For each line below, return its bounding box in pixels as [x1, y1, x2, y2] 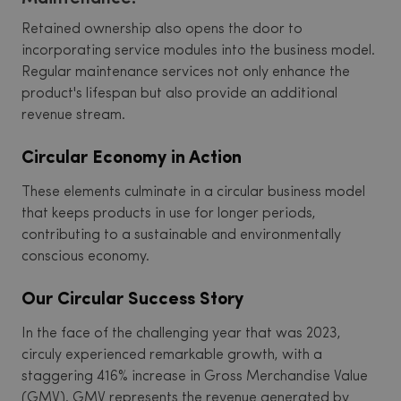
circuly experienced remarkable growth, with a [21, 348, 322, 363]
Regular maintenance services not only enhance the [21, 65, 350, 80]
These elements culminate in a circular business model [21, 185, 365, 200]
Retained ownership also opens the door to [21, 22, 303, 37]
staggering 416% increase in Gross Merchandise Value [21, 370, 368, 384]
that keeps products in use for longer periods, [21, 207, 316, 221]
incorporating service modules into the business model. [21, 44, 375, 58]
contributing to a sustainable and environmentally [21, 228, 341, 243]
